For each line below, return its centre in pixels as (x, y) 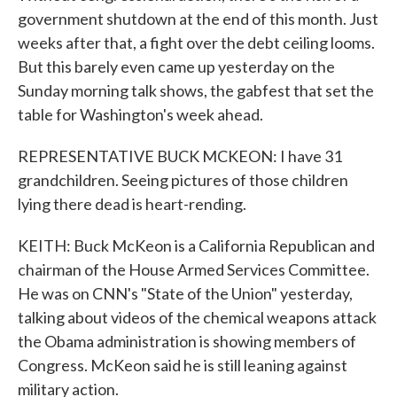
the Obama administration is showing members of (187, 341)
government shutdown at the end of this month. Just (198, 19)
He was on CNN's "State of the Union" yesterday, (185, 293)
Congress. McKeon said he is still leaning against (183, 365)
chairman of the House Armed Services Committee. (194, 269)
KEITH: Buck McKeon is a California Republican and (196, 245)
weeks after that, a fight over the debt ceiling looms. (196, 43)
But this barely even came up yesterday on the (176, 66)
